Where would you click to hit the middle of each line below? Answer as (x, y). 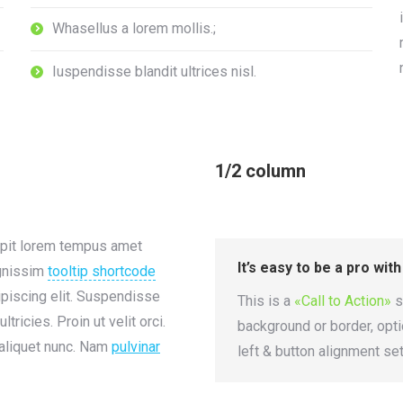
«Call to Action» (343, 301)
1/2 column (260, 171)
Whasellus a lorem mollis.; (134, 28)
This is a (266, 301)
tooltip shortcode (102, 271)
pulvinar (136, 347)
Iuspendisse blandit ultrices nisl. (154, 72)
